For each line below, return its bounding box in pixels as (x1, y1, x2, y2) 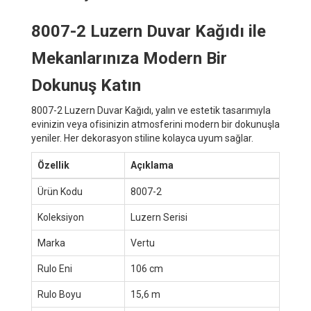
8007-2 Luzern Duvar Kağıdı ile (31, 21, 266, 41)
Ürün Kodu (37, 185, 83, 197)
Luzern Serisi (131, 211, 187, 223)
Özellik (37, 159, 69, 171)
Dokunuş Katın (31, 75, 141, 95)
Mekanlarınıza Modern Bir (31, 48, 227, 68)
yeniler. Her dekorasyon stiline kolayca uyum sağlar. (31, 132, 253, 144)
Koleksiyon (37, 211, 84, 223)
